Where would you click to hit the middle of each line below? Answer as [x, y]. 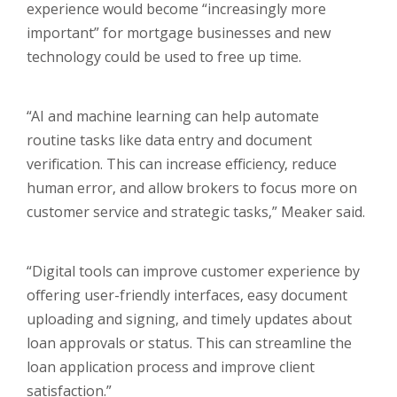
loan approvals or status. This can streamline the [189, 343]
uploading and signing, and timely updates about [189, 319]
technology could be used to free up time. [164, 57]
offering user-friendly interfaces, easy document [187, 296]
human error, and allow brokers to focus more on [192, 188]
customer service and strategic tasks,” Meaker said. [196, 212]
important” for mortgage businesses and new [179, 33]
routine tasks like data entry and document [169, 140]
